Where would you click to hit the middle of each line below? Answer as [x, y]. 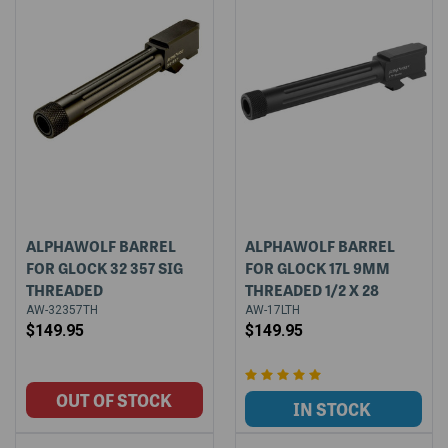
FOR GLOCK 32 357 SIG [104, 267]
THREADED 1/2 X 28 [312, 289]
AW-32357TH [61, 309]
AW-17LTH [273, 309]
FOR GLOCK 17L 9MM [318, 267]
